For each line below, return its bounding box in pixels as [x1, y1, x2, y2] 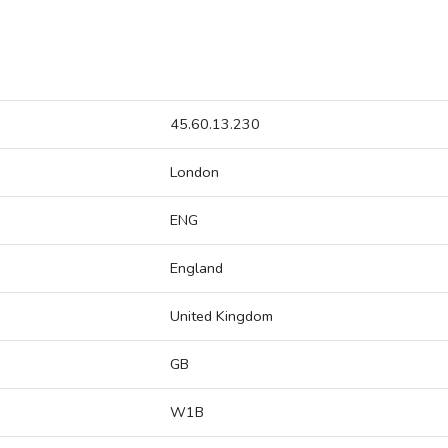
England [170, 258, 223, 279]
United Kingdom [170, 306, 273, 327]
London [170, 162, 219, 183]
